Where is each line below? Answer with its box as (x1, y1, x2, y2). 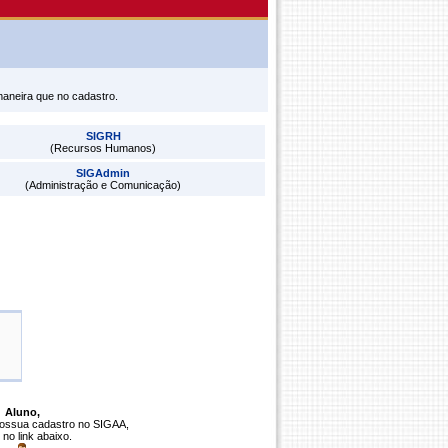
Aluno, (4, 406, 40, 418)
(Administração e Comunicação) (25, 179, 181, 191)
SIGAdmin (76, 167, 130, 179)
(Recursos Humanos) (50, 142, 156, 154)
